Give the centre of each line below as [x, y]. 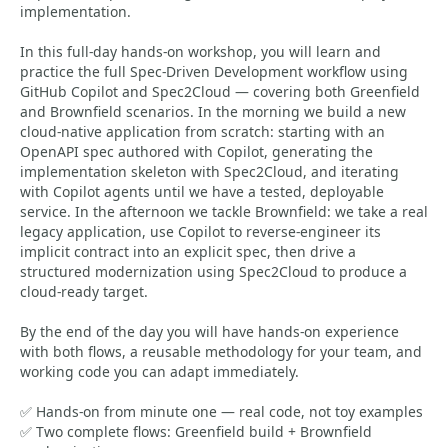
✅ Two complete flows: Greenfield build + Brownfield [196, 431]
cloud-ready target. [84, 291]
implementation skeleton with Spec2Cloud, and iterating [209, 171]
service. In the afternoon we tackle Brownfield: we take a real [224, 211]
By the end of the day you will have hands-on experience [209, 331]
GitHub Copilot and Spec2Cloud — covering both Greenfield [220, 91]
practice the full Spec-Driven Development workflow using [214, 71]
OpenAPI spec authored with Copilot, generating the [196, 151]
